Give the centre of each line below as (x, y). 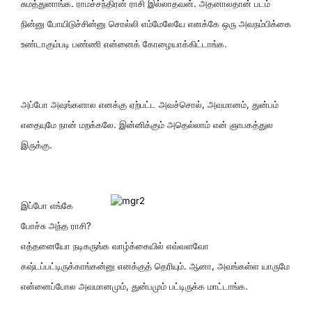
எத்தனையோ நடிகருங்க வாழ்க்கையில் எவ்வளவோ (115, 245)
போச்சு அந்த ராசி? (56, 225)
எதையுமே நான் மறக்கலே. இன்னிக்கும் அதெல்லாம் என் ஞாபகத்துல (147, 124)
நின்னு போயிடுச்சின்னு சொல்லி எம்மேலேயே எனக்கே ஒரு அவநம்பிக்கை (156, 23)
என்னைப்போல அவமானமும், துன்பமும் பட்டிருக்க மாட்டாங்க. (134, 286)
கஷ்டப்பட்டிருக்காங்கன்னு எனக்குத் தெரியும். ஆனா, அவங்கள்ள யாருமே (155, 266)
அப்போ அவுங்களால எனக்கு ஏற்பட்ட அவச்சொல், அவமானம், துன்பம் (150, 104)
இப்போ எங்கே (47, 205)
